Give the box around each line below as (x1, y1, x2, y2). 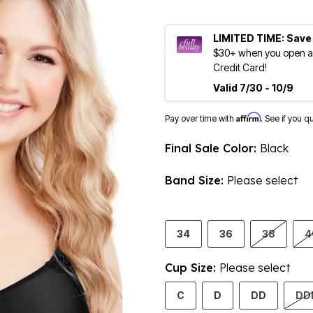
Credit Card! (213, 61, 267, 74)
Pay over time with (165, 113, 236, 124)
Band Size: (165, 173, 227, 188)
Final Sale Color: (165, 141, 260, 156)
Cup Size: (165, 261, 219, 275)
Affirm (236, 112, 261, 123)
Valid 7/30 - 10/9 (213, 82, 293, 94)
